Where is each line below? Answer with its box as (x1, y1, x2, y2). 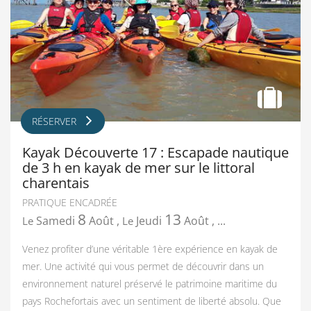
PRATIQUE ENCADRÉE (22, 195, 117, 209)
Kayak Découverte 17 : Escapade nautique (22, 142, 289, 162)
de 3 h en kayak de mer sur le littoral (22, 157, 255, 177)
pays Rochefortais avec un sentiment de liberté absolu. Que (22, 294, 281, 308)
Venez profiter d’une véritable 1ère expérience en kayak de (22, 242, 278, 255)
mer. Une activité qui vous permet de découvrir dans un (22, 259, 264, 273)
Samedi (36, 212, 75, 228)
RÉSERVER (32, 114, 76, 128)
